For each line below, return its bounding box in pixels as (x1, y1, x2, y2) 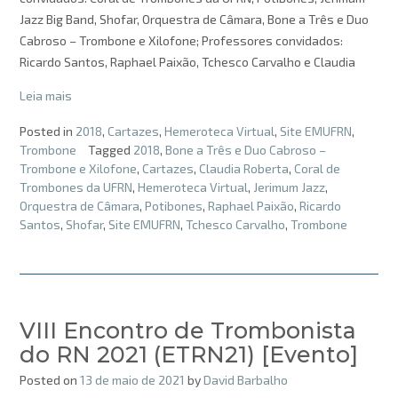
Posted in (20, 123, 76, 139)
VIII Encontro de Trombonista (20, 316, 356, 344)
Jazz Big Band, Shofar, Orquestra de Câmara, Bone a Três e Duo (20, 12, 369, 28)
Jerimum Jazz (253, 179, 325, 195)
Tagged (88, 141, 133, 157)
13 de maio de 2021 (80, 371, 185, 387)
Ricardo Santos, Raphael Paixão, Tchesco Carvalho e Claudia (20, 54, 355, 70)
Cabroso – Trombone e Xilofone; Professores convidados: (20, 33, 343, 49)
